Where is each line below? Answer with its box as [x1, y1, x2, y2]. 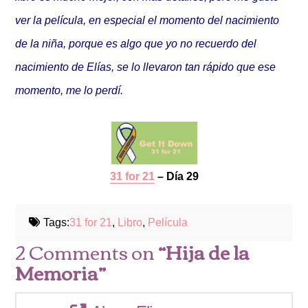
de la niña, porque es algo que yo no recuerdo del [15, 36, 257, 49]
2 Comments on [15, 234, 159, 269]
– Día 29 [154, 170, 199, 183]
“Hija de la [158, 234, 250, 269]
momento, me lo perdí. [15, 83, 124, 96]
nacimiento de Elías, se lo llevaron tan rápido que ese [15, 60, 276, 73]
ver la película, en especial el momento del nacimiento [15, 13, 280, 26]
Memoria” [15, 254, 107, 290]
